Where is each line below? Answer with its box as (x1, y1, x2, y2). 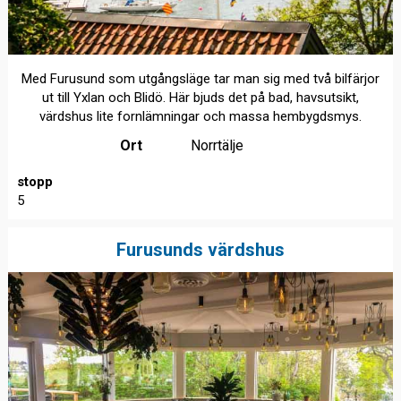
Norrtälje (191, 137, 244, 155)
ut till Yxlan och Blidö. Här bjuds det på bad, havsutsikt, (41, 90, 359, 107)
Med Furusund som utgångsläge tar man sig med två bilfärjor (21, 71, 380, 88)
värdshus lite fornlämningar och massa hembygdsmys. (38, 108, 362, 125)
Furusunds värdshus (115, 238, 285, 260)
